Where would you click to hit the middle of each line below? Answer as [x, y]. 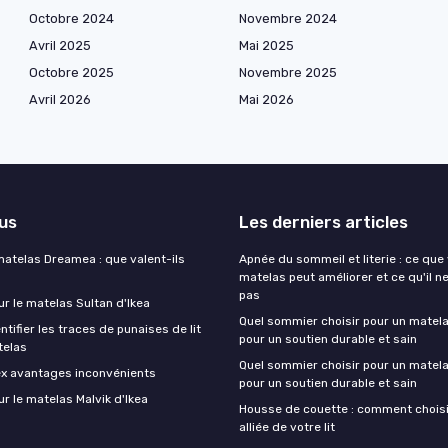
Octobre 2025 [71, 73]
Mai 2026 [266, 100]
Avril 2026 [60, 100]
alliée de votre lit [287, 427]
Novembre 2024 [288, 19]
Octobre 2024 [71, 19]
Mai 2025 [266, 46]
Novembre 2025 [288, 73]
